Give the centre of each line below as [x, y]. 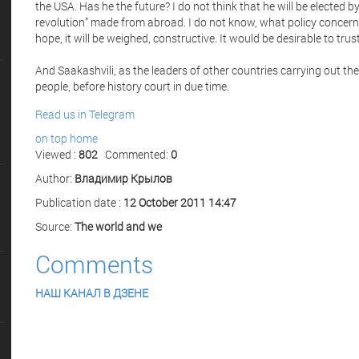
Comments [94, 264]
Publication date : [79, 202]
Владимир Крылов [123, 178]
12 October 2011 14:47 [180, 202]
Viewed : [57, 154]
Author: [55, 178]
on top [51, 138]
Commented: [138, 154]
